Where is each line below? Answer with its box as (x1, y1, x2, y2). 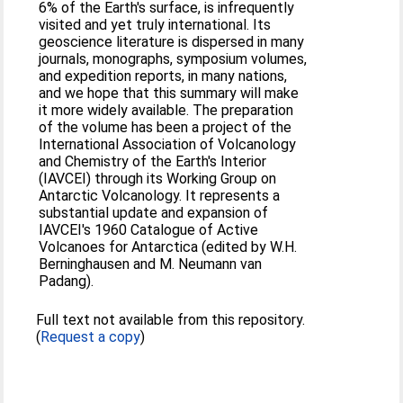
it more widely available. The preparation (39, 102, 294, 119)
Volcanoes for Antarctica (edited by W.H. (39, 238, 298, 255)
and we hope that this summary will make (39, 85, 300, 102)
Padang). (39, 273, 94, 290)
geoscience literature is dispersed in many (39, 33, 305, 50)
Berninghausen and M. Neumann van (39, 255, 263, 273)
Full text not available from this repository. (36, 311, 306, 328)
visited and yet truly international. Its (39, 16, 272, 33)
